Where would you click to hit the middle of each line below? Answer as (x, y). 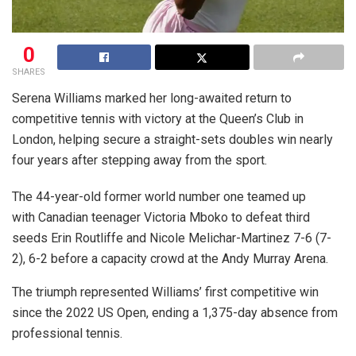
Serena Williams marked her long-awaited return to (152, 98)
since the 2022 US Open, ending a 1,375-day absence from (175, 312)
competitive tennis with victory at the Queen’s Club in (158, 118)
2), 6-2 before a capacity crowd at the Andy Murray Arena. (170, 258)
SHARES (29, 72)
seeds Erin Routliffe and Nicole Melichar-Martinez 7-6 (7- (172, 238)
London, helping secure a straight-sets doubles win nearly (172, 139)
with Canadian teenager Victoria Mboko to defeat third (161, 217)
